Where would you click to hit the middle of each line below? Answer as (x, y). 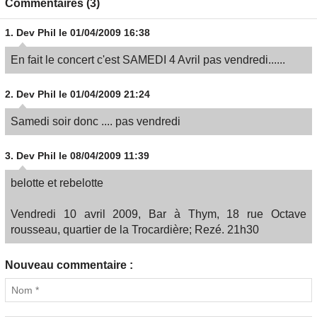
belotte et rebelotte (57, 183)
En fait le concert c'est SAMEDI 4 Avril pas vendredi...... (148, 60)
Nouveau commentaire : (69, 265)
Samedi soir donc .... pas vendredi (96, 121)
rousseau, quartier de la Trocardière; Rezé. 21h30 (135, 230)
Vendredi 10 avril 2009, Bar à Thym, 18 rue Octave (158, 214)
